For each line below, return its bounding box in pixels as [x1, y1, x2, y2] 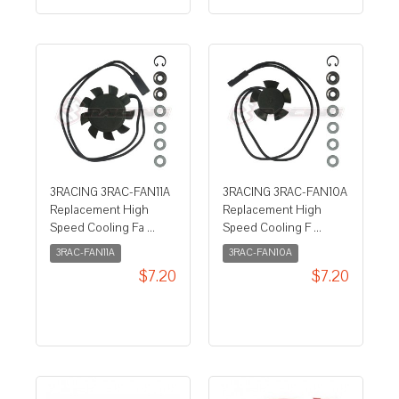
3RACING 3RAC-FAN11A [50, 184, 170, 200]
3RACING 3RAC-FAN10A [223, 184, 347, 200]
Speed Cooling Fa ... [50, 220, 155, 236]
